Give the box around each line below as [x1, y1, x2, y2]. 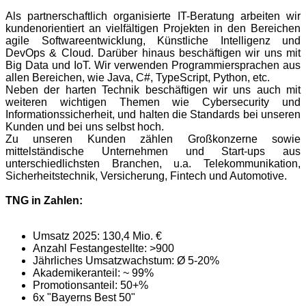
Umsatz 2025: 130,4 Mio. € [33, 230, 162, 242]
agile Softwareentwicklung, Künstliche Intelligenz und [5, 35, 301, 47]
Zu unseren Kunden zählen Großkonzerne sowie [5, 133, 301, 145]
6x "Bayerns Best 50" [33, 292, 135, 304]
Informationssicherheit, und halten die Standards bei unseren [5, 109, 301, 121]
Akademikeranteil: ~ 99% [33, 267, 154, 279]
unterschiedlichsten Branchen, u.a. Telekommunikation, [5, 158, 301, 170]
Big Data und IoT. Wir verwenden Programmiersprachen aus [5, 59, 301, 72]
